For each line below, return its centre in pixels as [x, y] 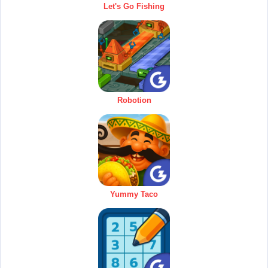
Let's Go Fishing [134, 6]
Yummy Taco [134, 194]
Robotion [134, 100]
